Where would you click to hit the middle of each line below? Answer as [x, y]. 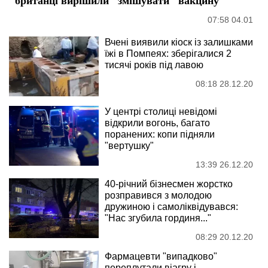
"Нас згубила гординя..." [158, 218]
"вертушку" [129, 145]
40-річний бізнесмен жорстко [169, 184]
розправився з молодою [158, 195]
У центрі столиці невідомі [161, 111]
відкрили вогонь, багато [157, 123]
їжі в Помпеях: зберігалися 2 [168, 53]
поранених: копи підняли [160, 134]
